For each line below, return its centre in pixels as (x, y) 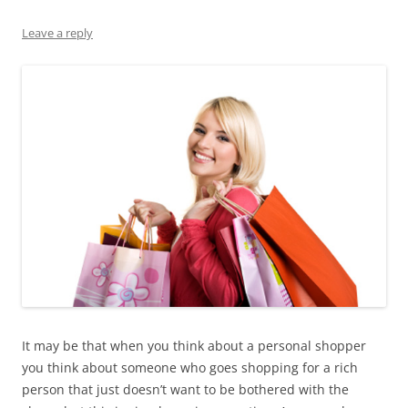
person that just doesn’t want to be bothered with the (185, 390)
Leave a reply (57, 33)
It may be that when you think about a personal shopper (194, 346)
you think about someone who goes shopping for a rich (190, 368)
